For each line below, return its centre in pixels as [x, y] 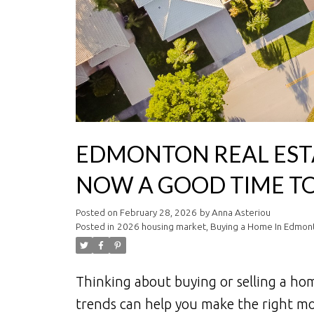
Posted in [95, 227]
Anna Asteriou [241, 213]
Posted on [97, 213]
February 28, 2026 [158, 213]
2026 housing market [161, 227]
